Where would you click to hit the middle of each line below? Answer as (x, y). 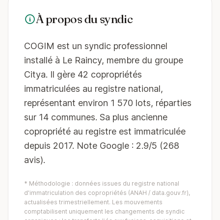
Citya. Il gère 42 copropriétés (83, 74)
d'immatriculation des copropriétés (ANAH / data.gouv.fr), (107, 193)
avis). (35, 160)
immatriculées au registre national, (94, 89)
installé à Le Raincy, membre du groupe (104, 60)
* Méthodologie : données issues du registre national (102, 183)
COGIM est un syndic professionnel (96, 46)
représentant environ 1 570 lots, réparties (108, 103)
